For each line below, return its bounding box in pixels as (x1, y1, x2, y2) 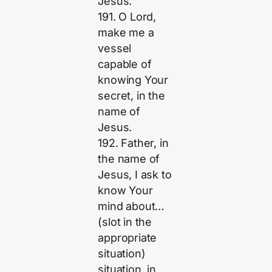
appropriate (98, 231, 157, 244)
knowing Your (98, 73, 169, 86)
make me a (98, 25, 154, 39)
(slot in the (98, 215, 152, 228)
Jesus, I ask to (98, 168, 172, 181)
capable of (98, 57, 152, 70)
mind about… (98, 199, 165, 212)
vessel (98, 41, 132, 55)
